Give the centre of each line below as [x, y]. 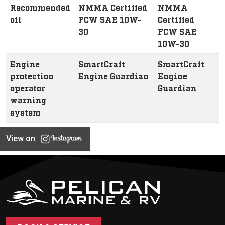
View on [21, 138]
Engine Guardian [114, 76]
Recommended [40, 7]
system [25, 112]
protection [32, 76]
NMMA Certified [113, 7]
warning [28, 100]
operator [28, 88]
